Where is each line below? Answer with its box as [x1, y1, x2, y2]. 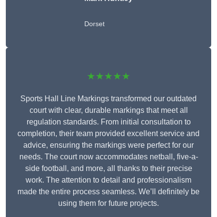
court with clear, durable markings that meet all [29, 106, 188, 115]
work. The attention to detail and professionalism [26, 176, 191, 185]
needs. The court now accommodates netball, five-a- [19, 153, 198, 161]
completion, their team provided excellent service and [17, 129, 200, 138]
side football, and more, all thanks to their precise [25, 164, 192, 173]
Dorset [84, 20, 105, 28]
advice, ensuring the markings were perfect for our [23, 141, 194, 150]
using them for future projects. [58, 199, 159, 208]
